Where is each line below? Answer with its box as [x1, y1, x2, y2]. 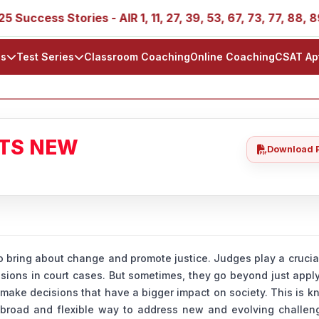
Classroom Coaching [84, 51, 190, 63]
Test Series [16, 51, 74, 63]
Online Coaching [190, 51, 275, 63]
